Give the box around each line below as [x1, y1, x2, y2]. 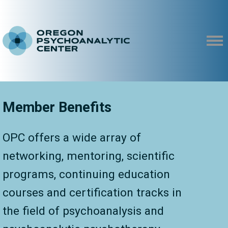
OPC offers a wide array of [3, 131, 141, 145]
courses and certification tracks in [3, 186, 182, 199]
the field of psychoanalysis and [3, 204, 164, 218]
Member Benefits [3, 99, 111, 116]
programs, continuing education [3, 167, 170, 181]
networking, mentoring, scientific [3, 149, 175, 163]
